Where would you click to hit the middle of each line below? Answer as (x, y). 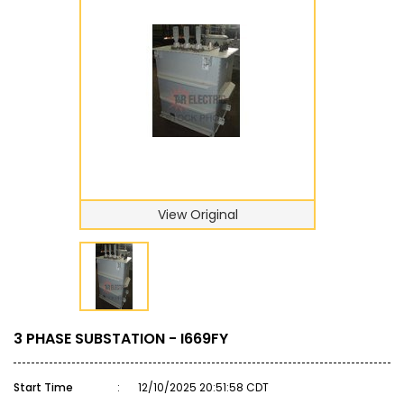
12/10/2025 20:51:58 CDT (203, 387)
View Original (197, 215)
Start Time (43, 387)
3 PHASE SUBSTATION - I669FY (121, 339)
